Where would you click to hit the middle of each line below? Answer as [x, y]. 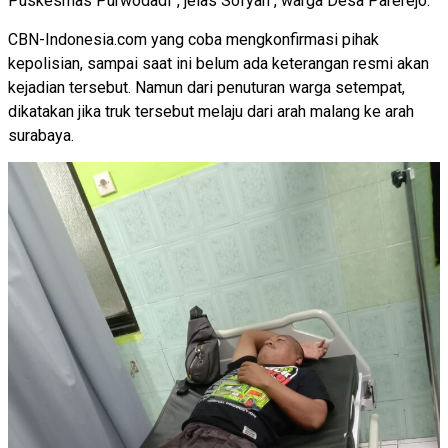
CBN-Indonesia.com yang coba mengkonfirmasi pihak [193, 39]
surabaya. [41, 135]
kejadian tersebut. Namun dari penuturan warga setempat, [206, 87]
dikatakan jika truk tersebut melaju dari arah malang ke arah [211, 111]
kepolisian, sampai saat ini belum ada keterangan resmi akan [218, 63]
